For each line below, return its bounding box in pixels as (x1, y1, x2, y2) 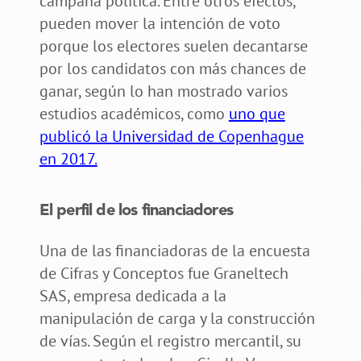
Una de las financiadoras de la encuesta (39, 239, 310, 261)
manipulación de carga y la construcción (39, 307, 315, 329)
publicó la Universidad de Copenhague (39, 125, 304, 147)
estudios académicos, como (39, 102, 229, 124)
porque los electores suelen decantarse (39, 35, 308, 56)
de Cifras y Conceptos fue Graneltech (39, 262, 288, 284)
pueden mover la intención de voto (39, 12, 280, 34)
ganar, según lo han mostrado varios (39, 80, 288, 102)
